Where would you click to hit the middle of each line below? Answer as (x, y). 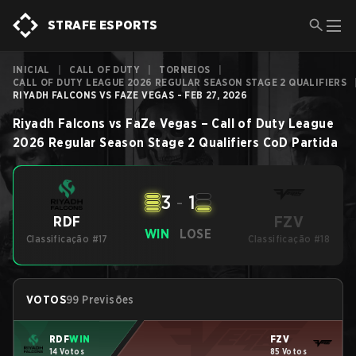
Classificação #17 (67, 239)
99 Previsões (100, 300)
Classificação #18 (289, 239)
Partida (315, 143)
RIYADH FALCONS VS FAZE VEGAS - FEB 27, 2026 (130, 95)
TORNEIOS (185, 70)
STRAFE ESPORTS (103, 25)
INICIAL (31, 70)
